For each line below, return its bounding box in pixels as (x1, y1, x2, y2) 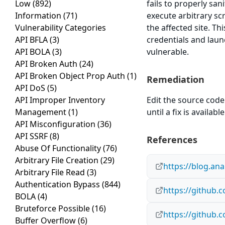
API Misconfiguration (15, 119, 97, 130)
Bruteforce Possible (15, 203, 92, 214)
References (147, 134, 198, 146)
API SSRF (15, 131, 50, 142)
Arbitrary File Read (15, 167, 87, 178)
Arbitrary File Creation (15, 155, 100, 166)
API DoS (15, 82, 47, 94)
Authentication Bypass (15, 179, 102, 190)
